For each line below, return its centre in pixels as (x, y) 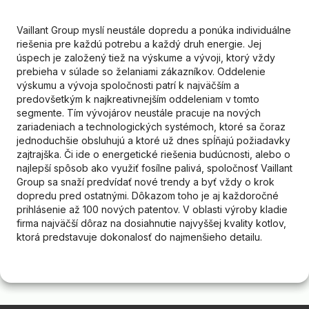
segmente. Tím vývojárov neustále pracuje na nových (139, 113)
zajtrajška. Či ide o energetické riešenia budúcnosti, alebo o (153, 154)
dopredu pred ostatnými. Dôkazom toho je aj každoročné (148, 196)
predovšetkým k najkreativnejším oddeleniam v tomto (138, 99)
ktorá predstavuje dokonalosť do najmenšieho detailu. (139, 237)
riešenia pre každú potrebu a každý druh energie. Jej (139, 44)
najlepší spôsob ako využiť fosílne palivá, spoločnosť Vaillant (154, 168)
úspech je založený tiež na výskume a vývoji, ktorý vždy (146, 58)
